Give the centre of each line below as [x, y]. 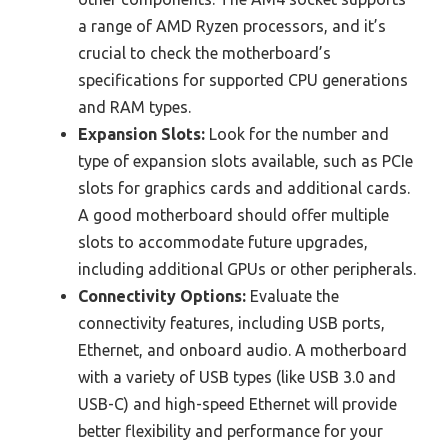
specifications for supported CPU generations [243, 80]
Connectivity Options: [162, 296]
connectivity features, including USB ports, [231, 323]
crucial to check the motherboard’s [204, 53]
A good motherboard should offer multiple [233, 215]
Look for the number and [297, 134]
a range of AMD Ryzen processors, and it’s [232, 26]
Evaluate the [292, 296]
